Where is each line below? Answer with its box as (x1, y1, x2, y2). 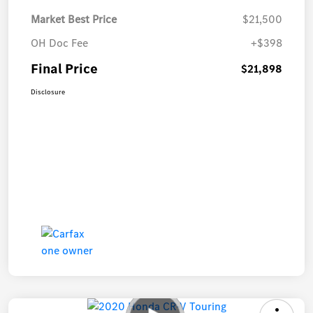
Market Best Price (31, 11, 117, 27)
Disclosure (31, 87, 65, 96)
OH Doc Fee (31, 35, 88, 50)
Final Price (31, 59, 98, 78)
